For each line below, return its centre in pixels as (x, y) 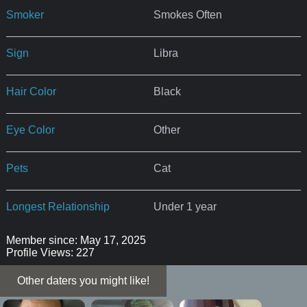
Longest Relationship (58, 206)
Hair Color (31, 91)
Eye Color (30, 130)
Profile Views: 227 (50, 252)
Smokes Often (187, 14)
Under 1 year (185, 206)
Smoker (25, 14)
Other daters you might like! (83, 280)
